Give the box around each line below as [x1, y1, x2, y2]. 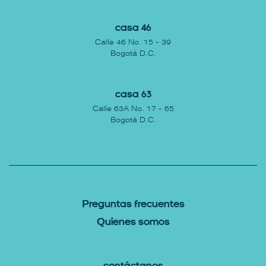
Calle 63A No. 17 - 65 [92, 104, 174, 113]
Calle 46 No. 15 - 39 [95, 38, 171, 46]
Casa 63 [115, 90, 151, 100]
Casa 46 [115, 23, 151, 33]
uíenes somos [104, 217, 170, 227]
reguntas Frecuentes [88, 199, 185, 210]
